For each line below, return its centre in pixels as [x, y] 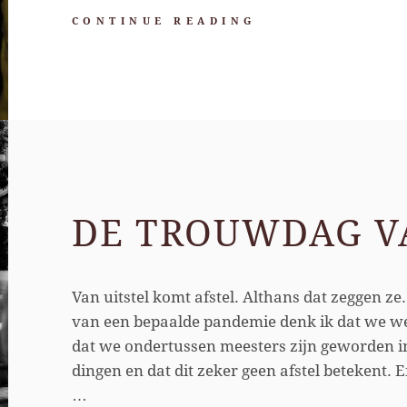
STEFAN [289, 75]
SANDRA [291, 111]
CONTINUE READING [164, 21]
